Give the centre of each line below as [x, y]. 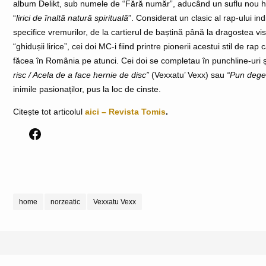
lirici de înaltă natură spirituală [72, 18]
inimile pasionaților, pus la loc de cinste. [87, 89]
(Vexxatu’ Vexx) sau [188, 75]
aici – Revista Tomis [126, 112]
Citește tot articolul [49, 112]
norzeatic [66, 202]
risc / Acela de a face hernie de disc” [81, 75]
